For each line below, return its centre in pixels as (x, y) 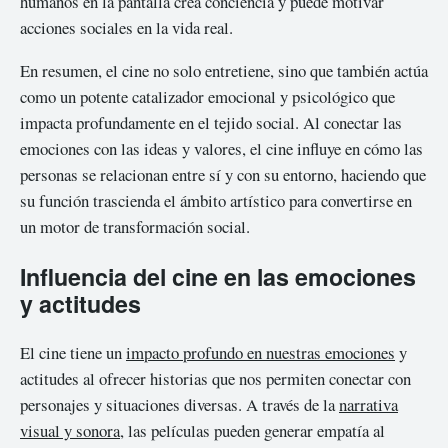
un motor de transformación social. (135, 226)
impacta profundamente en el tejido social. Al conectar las (211, 122)
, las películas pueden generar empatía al (252, 431)
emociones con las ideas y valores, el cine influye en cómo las (221, 148)
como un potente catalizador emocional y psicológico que (207, 96)
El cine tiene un (73, 353)
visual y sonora (70, 431)
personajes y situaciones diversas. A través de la (179, 405)
